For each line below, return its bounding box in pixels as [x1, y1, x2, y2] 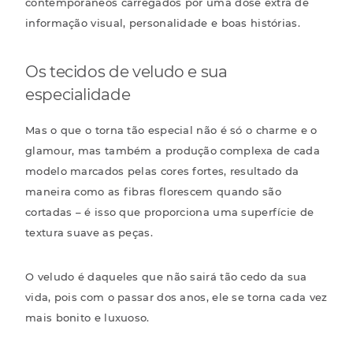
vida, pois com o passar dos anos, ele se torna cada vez [25, 290, 328, 303]
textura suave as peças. [25, 225, 153, 239]
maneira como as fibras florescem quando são [25, 184, 281, 198]
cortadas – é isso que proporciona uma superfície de [25, 205, 314, 218]
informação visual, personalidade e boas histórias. [25, 16, 300, 29]
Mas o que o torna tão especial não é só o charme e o [25, 123, 318, 136]
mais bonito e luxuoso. [25, 310, 150, 324]
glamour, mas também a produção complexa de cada [25, 143, 321, 157]
